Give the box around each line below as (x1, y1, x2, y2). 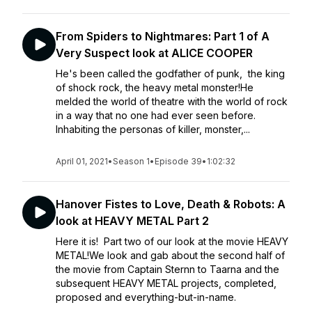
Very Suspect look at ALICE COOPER (56, 46, 253, 60)
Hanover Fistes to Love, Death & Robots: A (56, 197, 286, 211)
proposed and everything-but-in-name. (56, 291, 236, 303)
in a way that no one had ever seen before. (56, 109, 258, 121)
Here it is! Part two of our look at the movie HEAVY (56, 235, 288, 247)
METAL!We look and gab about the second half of (56, 249, 285, 261)
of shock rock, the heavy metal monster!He (56, 81, 253, 93)
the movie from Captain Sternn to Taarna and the (56, 263, 279, 275)
